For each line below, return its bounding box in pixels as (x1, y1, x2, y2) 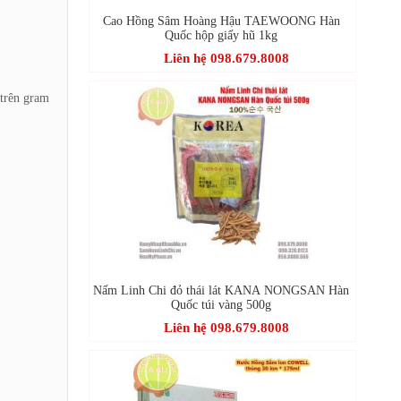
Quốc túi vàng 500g (171, 297, 272, 311)
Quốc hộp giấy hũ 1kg (165, 28, 278, 42)
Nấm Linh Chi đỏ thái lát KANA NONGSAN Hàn (93, 283, 350, 297)
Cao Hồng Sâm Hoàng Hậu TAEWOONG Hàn (102, 13, 340, 28)
